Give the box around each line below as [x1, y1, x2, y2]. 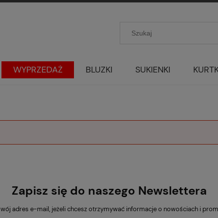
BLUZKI [85, 64, 112, 76]
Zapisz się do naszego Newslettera [11, 182, 207, 198]
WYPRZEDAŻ [13, 64, 63, 76]
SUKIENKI [135, 64, 171, 76]
